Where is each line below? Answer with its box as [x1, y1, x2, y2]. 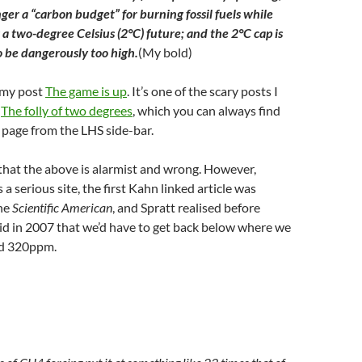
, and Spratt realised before [112, 199, 260, 215]
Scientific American [12, 199, 112, 215]
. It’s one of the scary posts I [127, 82, 278, 99]
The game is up [45, 82, 127, 99]
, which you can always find [133, 102, 280, 118]
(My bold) [138, 44, 192, 60]
